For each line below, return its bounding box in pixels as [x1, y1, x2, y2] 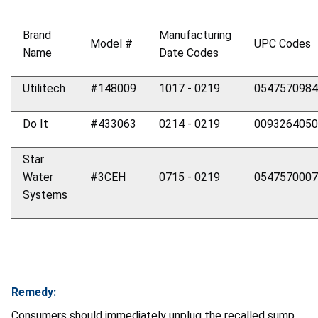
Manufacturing [159, 28, 231, 43]
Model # [90, 37, 133, 51]
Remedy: [11, 285, 56, 300]
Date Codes [159, 46, 219, 60]
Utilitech [23, 82, 65, 96]
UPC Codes [254, 37, 311, 51]
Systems [23, 188, 67, 202]
